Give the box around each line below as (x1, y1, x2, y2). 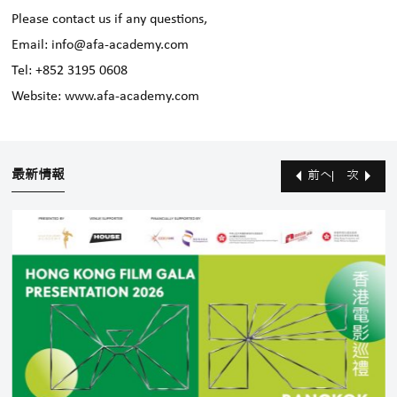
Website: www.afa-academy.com (12, 90, 200, 105)
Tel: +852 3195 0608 (12, 64, 128, 79)
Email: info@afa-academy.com (12, 38, 190, 53)
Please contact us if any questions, (12, 12, 208, 27)
